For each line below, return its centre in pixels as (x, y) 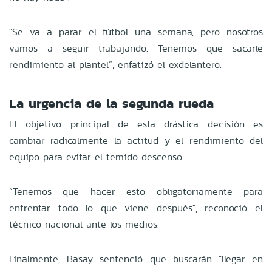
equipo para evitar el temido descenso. (97, 157)
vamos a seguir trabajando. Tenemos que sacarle (136, 48)
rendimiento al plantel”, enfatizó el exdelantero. (115, 64)
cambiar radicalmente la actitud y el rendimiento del (136, 140)
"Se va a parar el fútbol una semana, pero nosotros (136, 32)
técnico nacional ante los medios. (84, 224)
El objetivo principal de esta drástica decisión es (136, 124)
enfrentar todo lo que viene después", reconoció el (136, 208)
